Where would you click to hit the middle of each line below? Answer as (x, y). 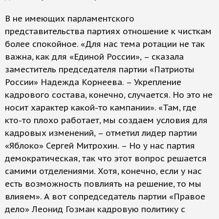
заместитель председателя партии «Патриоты (100, 69)
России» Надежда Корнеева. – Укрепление (93, 82)
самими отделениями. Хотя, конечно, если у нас (103, 171)
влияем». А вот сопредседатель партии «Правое (105, 197)
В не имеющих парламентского (70, 19)
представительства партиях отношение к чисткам (108, 31)
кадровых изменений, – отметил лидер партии (101, 133)
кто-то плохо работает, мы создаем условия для (106, 120)
